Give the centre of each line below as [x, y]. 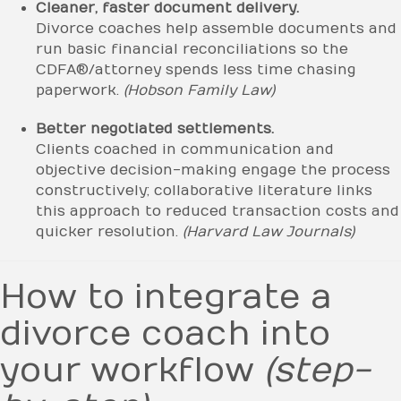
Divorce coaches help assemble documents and [216, 28]
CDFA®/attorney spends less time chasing [196, 69]
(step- [317, 370]
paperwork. [80, 90]
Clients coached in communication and [185, 149]
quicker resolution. [109, 231]
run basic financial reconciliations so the [192, 49]
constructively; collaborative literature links [204, 190]
